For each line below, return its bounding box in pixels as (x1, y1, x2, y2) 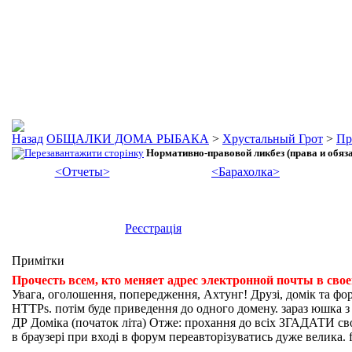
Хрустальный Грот (222, 132, 323, 145)
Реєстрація (125, 222, 181, 235)
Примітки (12, 254, 64, 267)
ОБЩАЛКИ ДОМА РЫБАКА (46, 132, 209, 145)
